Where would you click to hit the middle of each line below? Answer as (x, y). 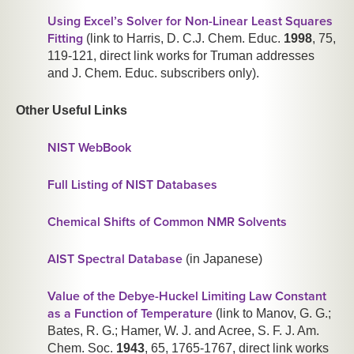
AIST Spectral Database (115, 260)
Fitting (65, 39)
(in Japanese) (222, 259)
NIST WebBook (89, 148)
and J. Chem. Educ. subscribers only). (153, 73)
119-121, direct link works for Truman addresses (181, 56)
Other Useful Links (72, 111)
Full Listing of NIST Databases (132, 185)
